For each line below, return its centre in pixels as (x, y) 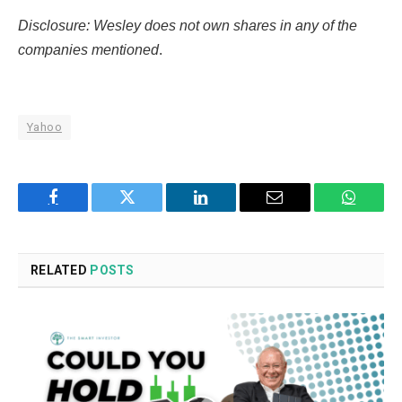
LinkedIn (229, 210)
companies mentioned (88, 49)
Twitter (149, 210)
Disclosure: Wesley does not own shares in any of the (188, 25)
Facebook (83, 210)
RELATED (61, 271)
